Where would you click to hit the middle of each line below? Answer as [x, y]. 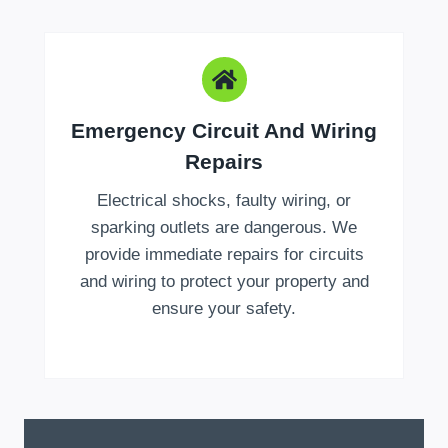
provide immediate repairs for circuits [224, 254]
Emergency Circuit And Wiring [224, 130]
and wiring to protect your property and [224, 281]
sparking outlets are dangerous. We [224, 227]
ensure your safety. [224, 308]
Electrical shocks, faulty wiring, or [224, 200]
